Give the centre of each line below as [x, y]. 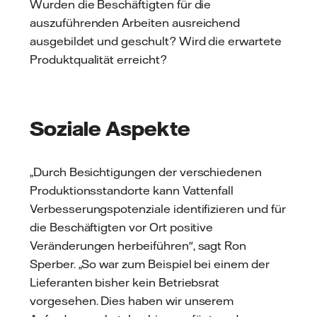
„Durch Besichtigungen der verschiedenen [146, 172]
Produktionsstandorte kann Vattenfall [132, 190]
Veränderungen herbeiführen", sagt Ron [138, 245]
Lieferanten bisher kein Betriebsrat [125, 282]
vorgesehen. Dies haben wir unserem [132, 300]
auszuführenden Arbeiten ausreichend [135, 22]
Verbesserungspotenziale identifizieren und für [158, 208]
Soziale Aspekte [110, 128]
